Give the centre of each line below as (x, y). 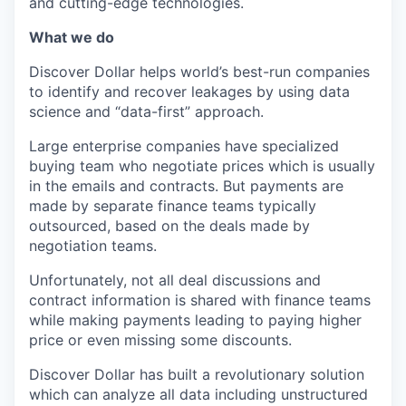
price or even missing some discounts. (160, 340)
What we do (72, 37)
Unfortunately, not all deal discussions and (175, 280)
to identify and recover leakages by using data (189, 92)
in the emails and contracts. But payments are (186, 186)
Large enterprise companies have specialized (184, 146)
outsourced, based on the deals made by (169, 226)
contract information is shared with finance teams (200, 300)
